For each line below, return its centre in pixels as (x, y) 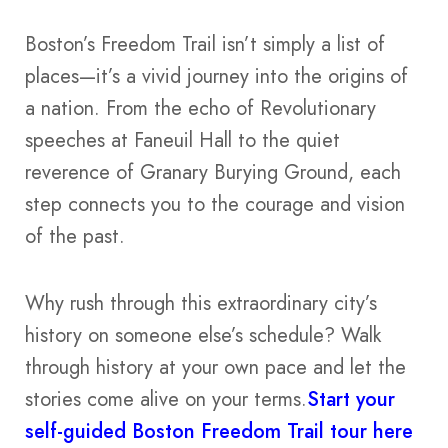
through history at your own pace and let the (215, 367)
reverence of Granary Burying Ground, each (213, 173)
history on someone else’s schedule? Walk (203, 335)
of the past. (75, 237)
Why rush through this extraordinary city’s (201, 303)
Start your (351, 399)
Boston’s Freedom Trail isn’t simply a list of (205, 45)
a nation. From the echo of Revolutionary (200, 109)
